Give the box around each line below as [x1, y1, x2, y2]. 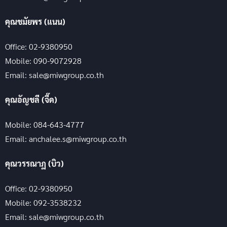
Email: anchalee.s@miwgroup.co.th [5, 133, 127, 144]
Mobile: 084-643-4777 [5, 119, 84, 130]
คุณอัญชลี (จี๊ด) [5, 94, 57, 105]
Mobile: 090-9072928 [5, 55, 82, 66]
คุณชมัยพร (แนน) [5, 16, 65, 27]
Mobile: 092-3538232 [5, 197, 82, 208]
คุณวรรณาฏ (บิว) [5, 158, 64, 169]
